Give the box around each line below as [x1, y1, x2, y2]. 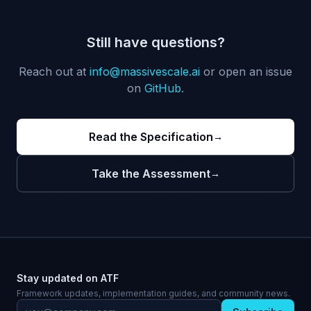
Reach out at [19, 65, 86, 78]
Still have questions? [86, 34, 225, 51]
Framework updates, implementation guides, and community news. [17, 288, 290, 299]
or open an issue [203, 65, 292, 78]
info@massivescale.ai [90, 65, 200, 78]
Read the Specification [88, 130, 213, 144]
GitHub [144, 81, 181, 95]
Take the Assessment [91, 167, 210, 180]
